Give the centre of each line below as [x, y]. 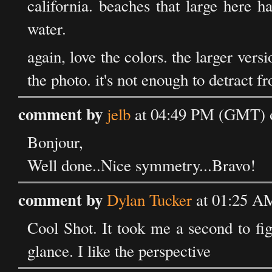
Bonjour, [55, 142]
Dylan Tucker [149, 200]
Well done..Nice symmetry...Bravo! [141, 165]
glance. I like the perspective [119, 251]
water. [47, 29]
